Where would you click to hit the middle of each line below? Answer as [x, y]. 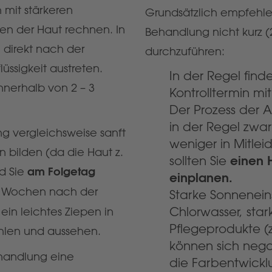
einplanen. [201, 178]
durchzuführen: [185, 51]
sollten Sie [200, 161]
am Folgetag [61, 172]
